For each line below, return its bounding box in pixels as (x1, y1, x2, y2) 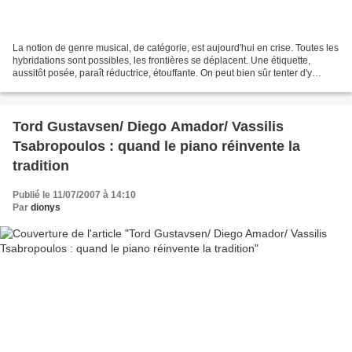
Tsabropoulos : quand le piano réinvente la (13, 138, 300, 155)
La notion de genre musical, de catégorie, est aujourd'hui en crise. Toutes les (13, 42, 339, 54)
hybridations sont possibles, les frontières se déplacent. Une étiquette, (13, 55, 310, 67)
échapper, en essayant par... (13, 80, 132, 92)
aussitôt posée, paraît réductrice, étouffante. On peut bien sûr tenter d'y (13, 68, 312, 79)
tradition (13, 158, 69, 174)
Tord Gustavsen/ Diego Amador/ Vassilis (13, 119, 284, 135)
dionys (31, 202, 60, 214)
